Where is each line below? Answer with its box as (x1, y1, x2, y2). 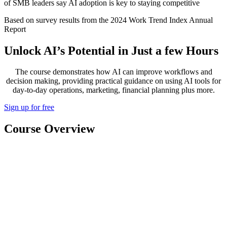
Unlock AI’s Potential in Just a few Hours (4, 44, 218, 57)
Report (4, 24, 26, 33)
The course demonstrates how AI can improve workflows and (15, 67, 212, 77)
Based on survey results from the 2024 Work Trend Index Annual (4, 15, 213, 24)
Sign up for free (4, 103, 54, 112)
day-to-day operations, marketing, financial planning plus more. (12, 86, 215, 95)
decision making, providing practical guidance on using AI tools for (6, 77, 221, 86)
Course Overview (4, 122, 95, 136)
